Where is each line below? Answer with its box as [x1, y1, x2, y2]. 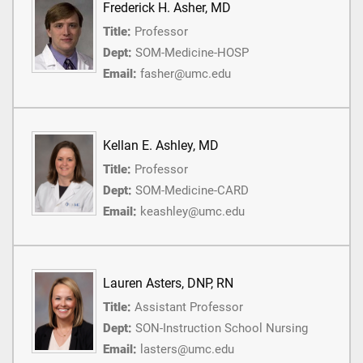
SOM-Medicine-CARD [135, 182, 249, 198]
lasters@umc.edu [140, 341, 234, 357]
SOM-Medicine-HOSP [135, 45, 249, 60]
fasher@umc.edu [140, 66, 231, 81]
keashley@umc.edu [140, 203, 245, 219]
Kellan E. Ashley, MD [103, 137, 219, 153]
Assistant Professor [135, 299, 243, 314]
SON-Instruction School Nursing [135, 320, 308, 335]
